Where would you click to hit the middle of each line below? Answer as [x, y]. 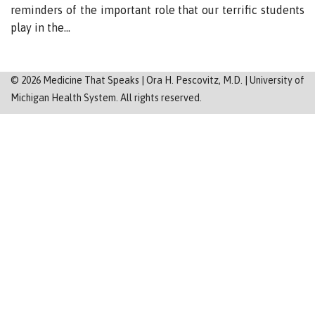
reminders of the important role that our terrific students [157, 10]
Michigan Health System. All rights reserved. [106, 98]
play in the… [40, 28]
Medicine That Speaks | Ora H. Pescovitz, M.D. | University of [173, 81]
